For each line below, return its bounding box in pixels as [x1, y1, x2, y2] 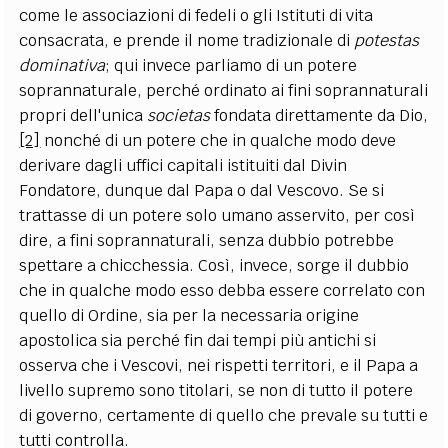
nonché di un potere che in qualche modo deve [40, 129, 397, 151]
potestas [354, 29, 420, 51]
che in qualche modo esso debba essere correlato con [19, 279, 426, 301]
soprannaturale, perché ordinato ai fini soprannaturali [19, 79, 429, 101]
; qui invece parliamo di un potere [105, 54, 358, 76]
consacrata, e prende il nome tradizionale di [19, 29, 355, 51]
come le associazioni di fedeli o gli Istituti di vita [19, 4, 374, 26]
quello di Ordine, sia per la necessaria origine [19, 304, 360, 326]
